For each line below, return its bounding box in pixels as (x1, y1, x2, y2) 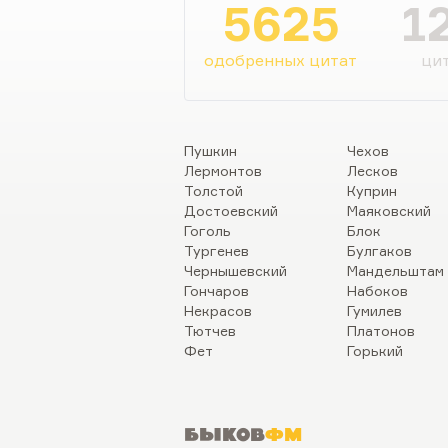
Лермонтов (184, 162, 262, 179)
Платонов (346, 322, 415, 339)
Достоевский (184, 202, 278, 219)
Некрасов (184, 302, 252, 319)
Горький (346, 342, 403, 359)
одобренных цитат (204, 50, 357, 70)
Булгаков (346, 242, 412, 259)
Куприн (346, 182, 397, 199)
